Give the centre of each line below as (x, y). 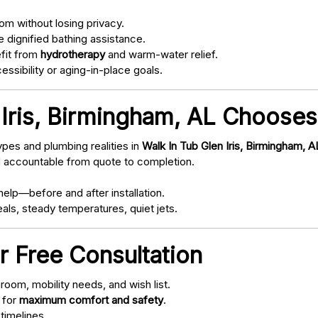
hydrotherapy (73, 55)
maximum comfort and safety (91, 300)
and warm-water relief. (161, 55)
